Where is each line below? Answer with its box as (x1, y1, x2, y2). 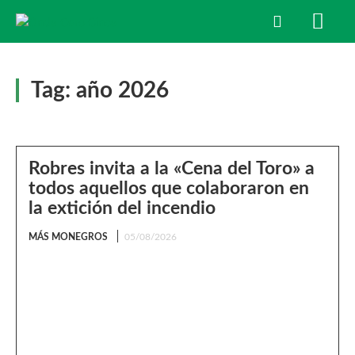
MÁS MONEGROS (29, 232, 108, 242)
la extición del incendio (29, 199, 216, 217)
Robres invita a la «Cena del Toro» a (29, 159, 315, 177)
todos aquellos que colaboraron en (29, 179, 309, 197)
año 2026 (76, 79, 169, 101)
